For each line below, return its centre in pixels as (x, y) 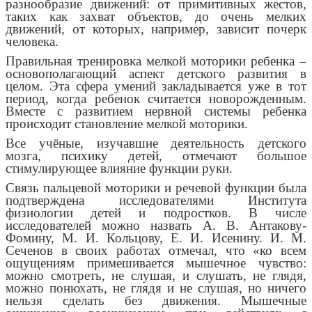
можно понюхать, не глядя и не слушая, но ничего (156, 288)
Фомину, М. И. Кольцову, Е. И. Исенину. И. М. (156, 238)
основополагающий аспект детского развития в (156, 74)
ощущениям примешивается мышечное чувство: (156, 263)
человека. (32, 42)
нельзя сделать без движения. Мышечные (156, 301)
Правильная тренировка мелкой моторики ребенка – (156, 61)
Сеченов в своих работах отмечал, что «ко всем (156, 251)
